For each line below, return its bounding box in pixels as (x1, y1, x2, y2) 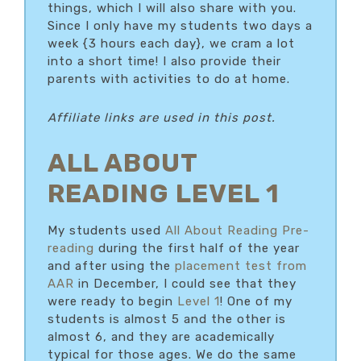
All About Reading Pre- (165, 222, 309, 238)
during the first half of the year (94, 240, 300, 255)
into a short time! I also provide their (48, 53, 281, 68)
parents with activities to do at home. (48, 71, 290, 86)
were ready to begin (48, 293, 177, 309)
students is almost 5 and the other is (48, 311, 286, 326)
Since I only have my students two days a (48, 18, 313, 33)
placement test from (175, 258, 307, 273)
